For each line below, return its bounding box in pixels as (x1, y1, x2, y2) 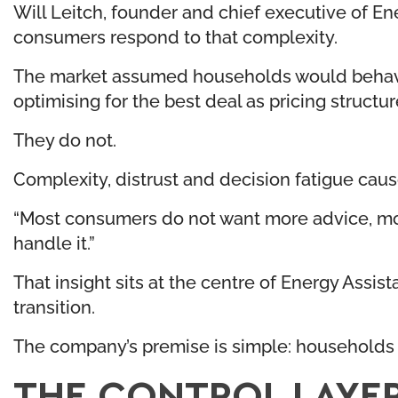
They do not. (13, 125, 116, 151)
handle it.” (13, 228, 95, 254)
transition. (13, 292, 95, 318)
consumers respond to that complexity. (13, 22, 338, 48)
